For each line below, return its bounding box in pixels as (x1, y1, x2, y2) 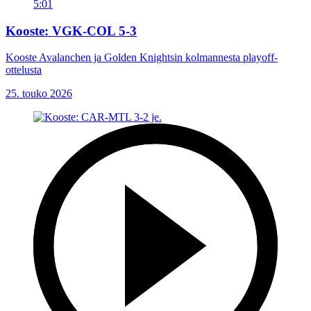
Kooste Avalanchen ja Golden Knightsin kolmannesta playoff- (6, 51, 278, 64)
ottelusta (6, 64, 42, 76)
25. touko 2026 (6, 87, 72, 100)
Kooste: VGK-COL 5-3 (6, 23, 137, 38)
